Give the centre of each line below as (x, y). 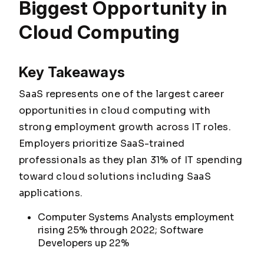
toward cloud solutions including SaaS (115, 176)
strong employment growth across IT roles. (125, 127)
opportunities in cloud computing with (115, 110)
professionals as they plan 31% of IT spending (131, 160)
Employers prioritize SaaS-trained (102, 143)
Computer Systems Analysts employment (136, 217)
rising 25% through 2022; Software (121, 230)
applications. (51, 193)
